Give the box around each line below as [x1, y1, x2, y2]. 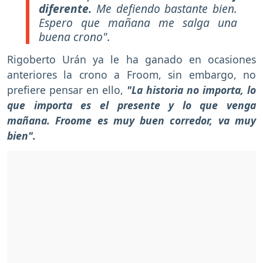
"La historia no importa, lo [127, 82, 256, 97]
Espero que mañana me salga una [39, 15, 237, 31]
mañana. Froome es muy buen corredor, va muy [7, 113, 256, 127]
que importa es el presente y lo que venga [7, 97, 256, 112]
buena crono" [39, 29, 107, 45]
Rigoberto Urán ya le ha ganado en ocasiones [7, 52, 256, 66]
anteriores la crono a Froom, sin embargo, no [7, 67, 256, 82]
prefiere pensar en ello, [7, 82, 127, 97]
